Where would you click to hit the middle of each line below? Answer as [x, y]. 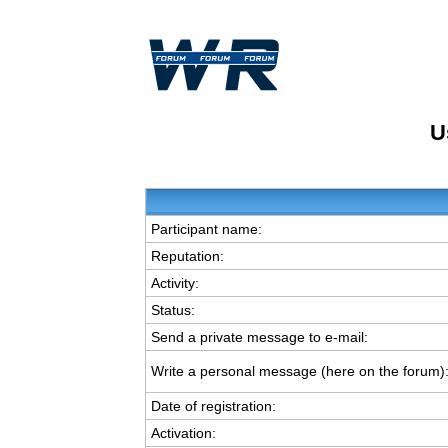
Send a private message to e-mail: [259, 337]
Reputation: [187, 256]
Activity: [174, 283]
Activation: [183, 433]
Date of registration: [213, 406]
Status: [172, 310]
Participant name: [206, 229]
